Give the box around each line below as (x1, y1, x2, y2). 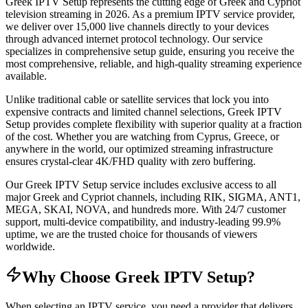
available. (5, 69, 47, 82)
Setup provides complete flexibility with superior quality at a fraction (5, 118, 302, 130)
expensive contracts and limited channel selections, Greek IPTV (5, 105, 282, 118)
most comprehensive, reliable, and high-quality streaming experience (5, 57, 302, 69)
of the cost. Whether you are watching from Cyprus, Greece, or (5, 130, 279, 142)
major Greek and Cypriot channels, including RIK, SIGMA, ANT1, (5, 190, 300, 203)
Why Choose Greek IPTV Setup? (22, 268, 255, 287)
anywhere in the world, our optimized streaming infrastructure (5, 142, 273, 155)
